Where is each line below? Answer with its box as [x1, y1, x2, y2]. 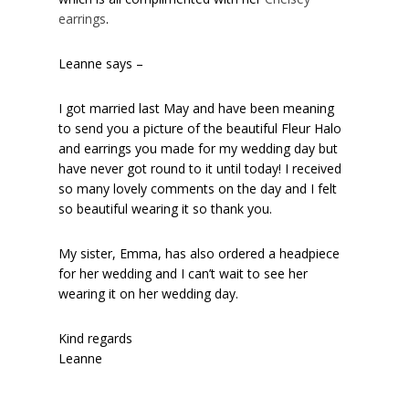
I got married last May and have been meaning [58, 99, 335, 117]
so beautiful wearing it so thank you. [58, 199, 273, 217]
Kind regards [58, 329, 133, 347]
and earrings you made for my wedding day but [58, 139, 339, 157]
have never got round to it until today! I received [58, 159, 342, 177]
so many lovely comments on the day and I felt [58, 179, 338, 197]
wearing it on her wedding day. [58, 284, 239, 302]
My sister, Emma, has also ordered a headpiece [58, 244, 341, 262]
